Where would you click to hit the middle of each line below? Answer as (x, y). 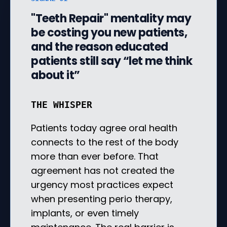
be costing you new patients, (109, 32)
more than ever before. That (95, 156)
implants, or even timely (85, 213)
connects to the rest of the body (105, 142)
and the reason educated (100, 47)
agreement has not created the (103, 170)
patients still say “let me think (111, 61)
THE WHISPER (62, 104)
